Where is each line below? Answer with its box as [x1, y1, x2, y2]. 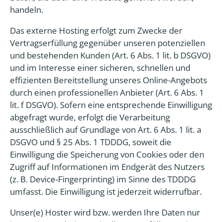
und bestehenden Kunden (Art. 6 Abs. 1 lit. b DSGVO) [10, 50, 211, 61]
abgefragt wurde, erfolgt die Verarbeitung [10, 111, 170, 123]
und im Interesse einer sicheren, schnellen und [10, 62, 190, 73]
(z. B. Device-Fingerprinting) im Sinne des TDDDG [10, 173, 196, 185]
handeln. [10, 4, 43, 15]
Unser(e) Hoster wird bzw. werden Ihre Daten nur [10, 207, 200, 218]
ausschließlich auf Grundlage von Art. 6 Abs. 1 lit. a [10, 124, 201, 135]
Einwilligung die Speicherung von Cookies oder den [10, 149, 204, 160]
